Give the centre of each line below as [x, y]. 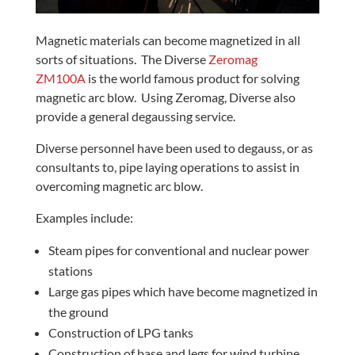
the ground [78, 311]
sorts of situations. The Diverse [120, 59]
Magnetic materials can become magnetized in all [168, 40]
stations [70, 270]
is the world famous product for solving [193, 78]
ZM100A [60, 78]
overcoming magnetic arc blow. [119, 185]
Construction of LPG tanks [120, 332]
